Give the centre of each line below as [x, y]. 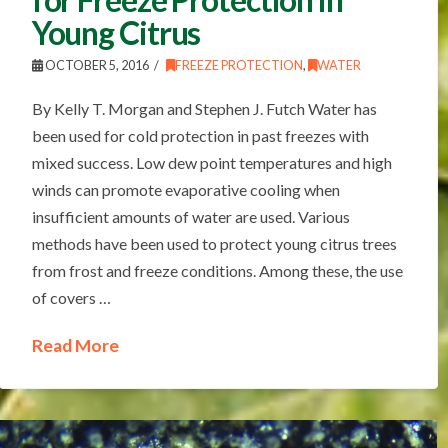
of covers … [71, 297]
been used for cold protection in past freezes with [200, 135]
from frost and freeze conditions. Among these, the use [217, 270]
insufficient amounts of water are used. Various [190, 216]
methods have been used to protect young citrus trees [214, 243]
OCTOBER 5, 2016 [95, 65]
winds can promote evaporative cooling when [185, 189]
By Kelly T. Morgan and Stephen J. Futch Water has [204, 108]
